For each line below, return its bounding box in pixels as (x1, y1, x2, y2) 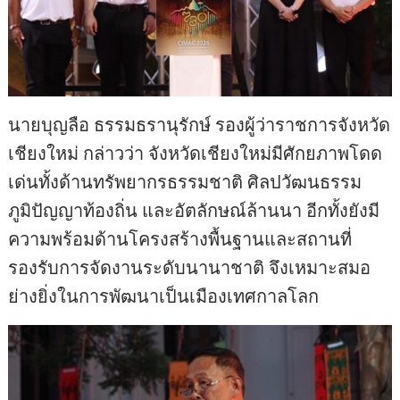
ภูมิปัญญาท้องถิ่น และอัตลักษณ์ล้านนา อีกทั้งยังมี (8, 197, 380, 222)
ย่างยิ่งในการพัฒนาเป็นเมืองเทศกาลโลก (8, 283, 320, 308)
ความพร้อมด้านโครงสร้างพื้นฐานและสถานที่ (8, 226, 353, 251)
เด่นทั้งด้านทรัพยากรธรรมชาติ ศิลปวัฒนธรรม (8, 169, 362, 194)
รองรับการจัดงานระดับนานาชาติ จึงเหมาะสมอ (8, 254, 371, 279)
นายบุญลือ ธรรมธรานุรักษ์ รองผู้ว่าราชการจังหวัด (8, 112, 391, 137)
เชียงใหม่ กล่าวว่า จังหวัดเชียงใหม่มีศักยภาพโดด (8, 140, 383, 165)
